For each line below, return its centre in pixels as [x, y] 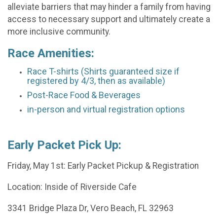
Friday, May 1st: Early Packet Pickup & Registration [103, 166]
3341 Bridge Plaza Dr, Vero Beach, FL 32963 [91, 208]
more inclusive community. [59, 32]
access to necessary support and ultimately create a [109, 19]
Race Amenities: [51, 53]
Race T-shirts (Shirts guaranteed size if [103, 71]
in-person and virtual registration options [106, 109]
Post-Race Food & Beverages [84, 95]
